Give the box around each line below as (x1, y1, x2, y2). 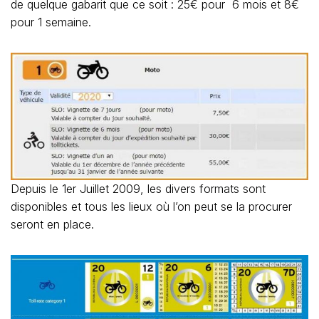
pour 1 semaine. (11, 14, 91, 29)
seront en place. (11, 217, 94, 232)
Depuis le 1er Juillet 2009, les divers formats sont (11, 182, 266, 197)
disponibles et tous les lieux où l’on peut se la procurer (11, 199, 292, 214)
